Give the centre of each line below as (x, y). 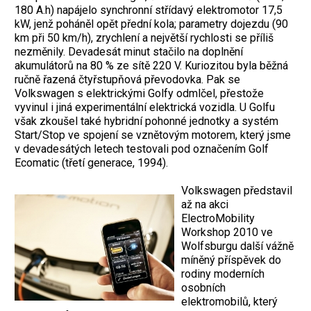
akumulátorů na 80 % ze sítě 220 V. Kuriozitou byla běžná (151, 66)
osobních (203, 288)
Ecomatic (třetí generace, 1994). (91, 163)
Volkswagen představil (237, 191)
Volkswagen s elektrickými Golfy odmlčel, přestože (139, 94)
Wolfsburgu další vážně (237, 246)
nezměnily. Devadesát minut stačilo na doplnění (129, 52)
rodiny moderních (223, 274)
